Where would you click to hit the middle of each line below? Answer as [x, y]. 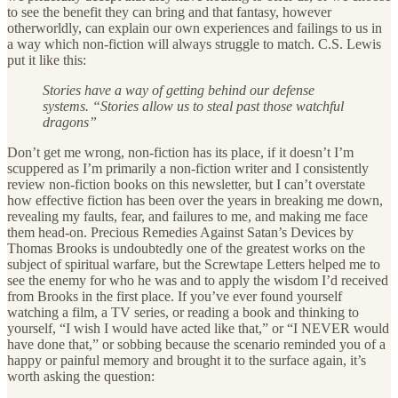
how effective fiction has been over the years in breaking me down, [195, 201]
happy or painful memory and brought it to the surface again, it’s [187, 361]
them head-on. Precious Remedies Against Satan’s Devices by [180, 233]
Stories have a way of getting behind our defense [179, 91]
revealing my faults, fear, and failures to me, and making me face [187, 217]
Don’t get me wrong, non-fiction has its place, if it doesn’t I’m [180, 153]
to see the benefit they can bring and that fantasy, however [169, 12]
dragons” [70, 123]
